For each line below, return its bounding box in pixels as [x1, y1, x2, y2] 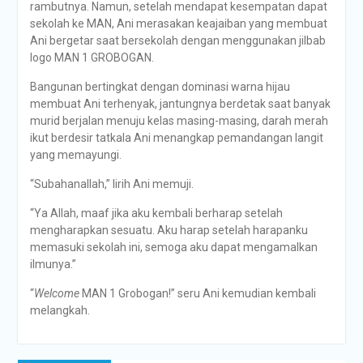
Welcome [33, 287, 79, 300]
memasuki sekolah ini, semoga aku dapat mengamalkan [29, 241, 318, 254]
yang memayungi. [29, 148, 122, 161]
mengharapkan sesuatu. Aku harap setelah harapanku [29, 224, 308, 237]
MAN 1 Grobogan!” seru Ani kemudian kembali [79, 287, 316, 300]
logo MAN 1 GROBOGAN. [29, 51, 154, 64]
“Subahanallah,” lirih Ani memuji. [29, 177, 194, 190]
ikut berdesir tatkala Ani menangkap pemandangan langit [29, 131, 323, 144]
